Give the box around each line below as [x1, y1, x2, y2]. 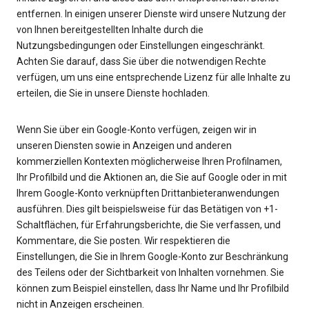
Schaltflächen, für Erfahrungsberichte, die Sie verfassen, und [17, 219, 281, 231]
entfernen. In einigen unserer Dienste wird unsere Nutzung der [17, 8, 286, 20]
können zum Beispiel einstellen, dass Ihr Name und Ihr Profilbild [17, 283, 289, 295]
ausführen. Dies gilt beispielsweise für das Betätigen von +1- [17, 203, 278, 215]
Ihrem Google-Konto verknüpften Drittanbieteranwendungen [17, 188, 279, 199]
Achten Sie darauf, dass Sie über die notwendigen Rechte [17, 56, 266, 68]
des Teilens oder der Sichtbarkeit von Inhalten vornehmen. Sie [17, 267, 284, 279]
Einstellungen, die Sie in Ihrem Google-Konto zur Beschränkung [17, 251, 288, 263]
